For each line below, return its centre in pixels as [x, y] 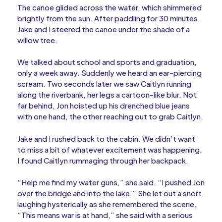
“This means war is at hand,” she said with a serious [105, 215]
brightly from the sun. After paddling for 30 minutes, [109, 18]
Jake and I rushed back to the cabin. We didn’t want [106, 138]
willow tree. [37, 40]
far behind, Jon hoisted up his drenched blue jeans [104, 105]
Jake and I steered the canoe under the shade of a [104, 29]
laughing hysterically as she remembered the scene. [107, 204]
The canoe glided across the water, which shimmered [110, 7]
